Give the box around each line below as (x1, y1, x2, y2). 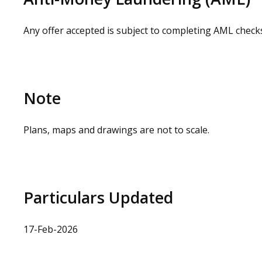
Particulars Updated (23, 187, 173, 208)
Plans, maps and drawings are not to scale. (23, 123, 209, 136)
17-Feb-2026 (23, 223, 78, 236)
